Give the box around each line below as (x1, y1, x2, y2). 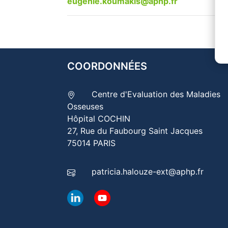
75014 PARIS (67, 138, 116, 148)
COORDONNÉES (67, 60, 147, 72)
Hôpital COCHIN (67, 113, 130, 124)
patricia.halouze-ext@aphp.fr (92, 166, 204, 177)
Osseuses (67, 101, 103, 111)
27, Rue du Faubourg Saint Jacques (67, 126, 203, 136)
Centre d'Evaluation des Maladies (89, 89, 221, 99)
